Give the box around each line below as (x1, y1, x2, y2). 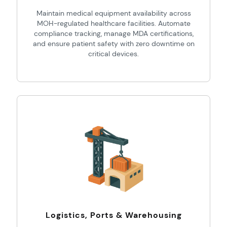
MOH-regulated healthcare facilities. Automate (36, 19, 191, 28)
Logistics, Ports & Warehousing (45, 210, 182, 220)
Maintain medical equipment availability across (36, 9, 191, 18)
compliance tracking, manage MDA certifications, (33, 29, 194, 38)
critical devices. (88, 49, 139, 58)
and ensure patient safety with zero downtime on (32, 39, 195, 48)
